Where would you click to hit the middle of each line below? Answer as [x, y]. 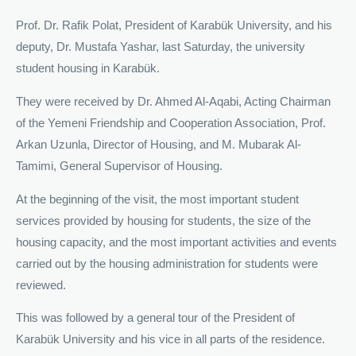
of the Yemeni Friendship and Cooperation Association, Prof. [171, 124]
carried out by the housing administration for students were [167, 263]
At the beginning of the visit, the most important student [157, 199]
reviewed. [41, 285]
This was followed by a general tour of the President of [155, 318]
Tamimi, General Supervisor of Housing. [119, 166]
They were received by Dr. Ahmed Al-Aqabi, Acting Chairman [173, 102]
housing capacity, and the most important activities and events [176, 242]
